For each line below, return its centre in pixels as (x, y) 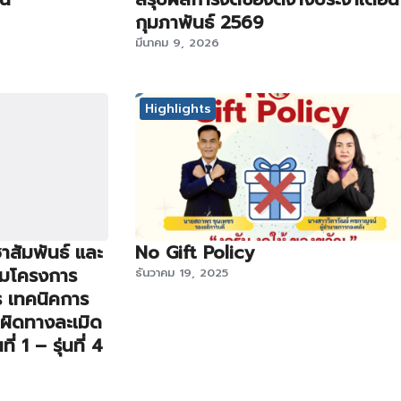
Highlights (178, 108)
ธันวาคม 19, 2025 (182, 272)
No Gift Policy (195, 252)
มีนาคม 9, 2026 (177, 43)
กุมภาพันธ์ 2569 (199, 23)
